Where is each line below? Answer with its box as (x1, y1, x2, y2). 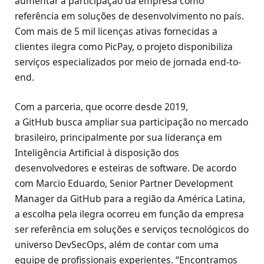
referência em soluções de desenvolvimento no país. (15, 9, 244, 23)
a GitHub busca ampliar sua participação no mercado (15, 115, 248, 129)
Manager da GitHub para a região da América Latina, (15, 192, 245, 206)
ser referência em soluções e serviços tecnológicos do (15, 223, 249, 236)
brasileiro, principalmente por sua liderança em (15, 131, 222, 144)
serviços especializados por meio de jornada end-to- (15, 55, 241, 69)
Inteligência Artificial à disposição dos (15, 146, 179, 160)
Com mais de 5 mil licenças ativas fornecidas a (15, 25, 217, 38)
